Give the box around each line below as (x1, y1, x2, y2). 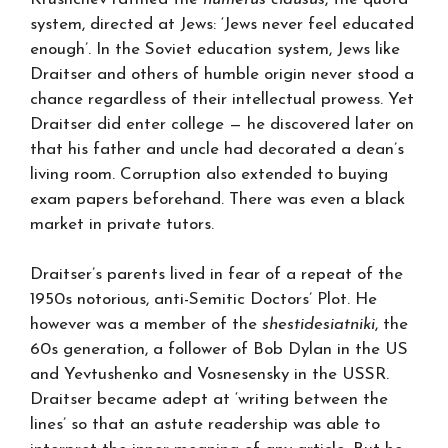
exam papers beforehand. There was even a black (30, 190, 405, 208)
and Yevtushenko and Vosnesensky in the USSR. (30, 366, 389, 383)
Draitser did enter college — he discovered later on (30, 115, 414, 133)
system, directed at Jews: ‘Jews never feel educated (30, 15, 414, 33)
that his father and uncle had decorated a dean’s (30, 140, 404, 158)
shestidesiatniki (262, 316, 375, 333)
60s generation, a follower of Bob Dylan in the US (30, 341, 408, 358)
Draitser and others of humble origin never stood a (30, 65, 414, 83)
